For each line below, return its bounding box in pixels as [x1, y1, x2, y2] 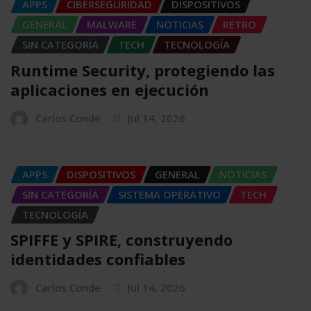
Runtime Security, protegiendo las [10, 59, 275, 81]
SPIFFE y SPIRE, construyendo [10, 229, 233, 251]
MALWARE [87, 17, 137, 32]
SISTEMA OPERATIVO [118, 187, 221, 201]
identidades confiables [10, 249, 185, 270]
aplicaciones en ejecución [10, 78, 209, 100]
